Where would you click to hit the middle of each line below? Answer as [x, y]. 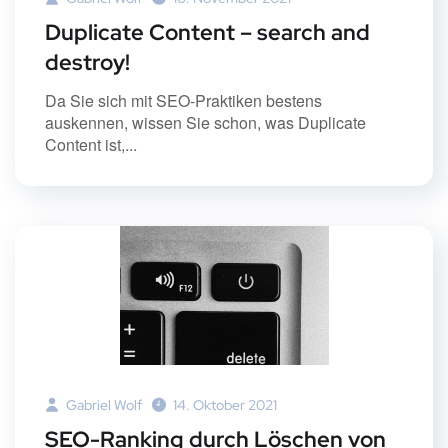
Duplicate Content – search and [207, 32]
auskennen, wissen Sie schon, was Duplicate [205, 122]
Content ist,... [91, 144]
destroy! [87, 62]
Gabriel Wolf [102, 404]
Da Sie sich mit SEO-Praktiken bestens [183, 100]
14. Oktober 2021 [225, 404]
